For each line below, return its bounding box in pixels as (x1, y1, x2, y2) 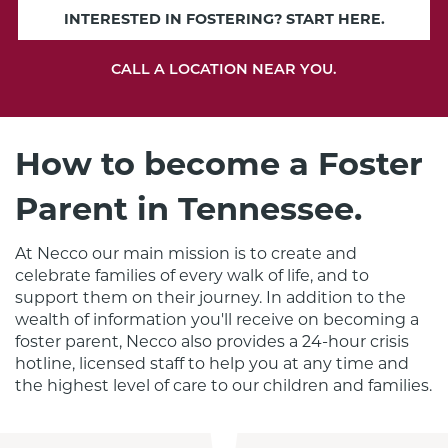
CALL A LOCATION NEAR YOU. (111, 63, 337, 78)
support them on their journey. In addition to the (15, 288, 406, 307)
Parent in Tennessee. (15, 189, 362, 228)
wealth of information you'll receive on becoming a (15, 310, 419, 329)
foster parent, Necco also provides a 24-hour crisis (15, 332, 409, 351)
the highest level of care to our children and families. (15, 376, 432, 395)
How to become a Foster (15, 144, 423, 183)
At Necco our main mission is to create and (15, 244, 357, 263)
